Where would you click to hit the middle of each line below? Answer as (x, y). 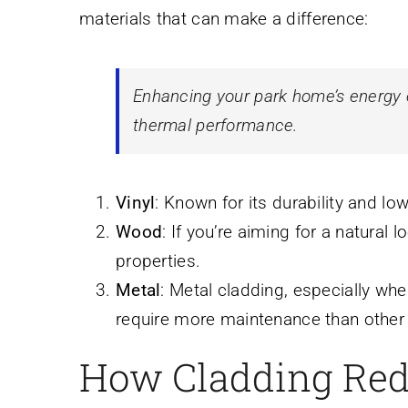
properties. (158, 260)
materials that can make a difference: (224, 18)
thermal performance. (215, 125)
